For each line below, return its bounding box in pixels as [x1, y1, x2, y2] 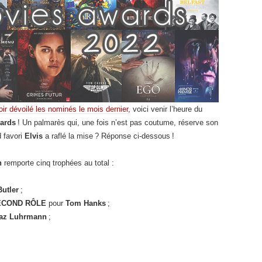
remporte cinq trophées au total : [2, 158, 114, 167]
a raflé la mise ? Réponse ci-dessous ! [43, 131, 174, 140]
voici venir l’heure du [130, 104, 202, 113]
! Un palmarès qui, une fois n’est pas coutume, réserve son [18, 118, 218, 127]
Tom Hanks [65, 198, 106, 208]
